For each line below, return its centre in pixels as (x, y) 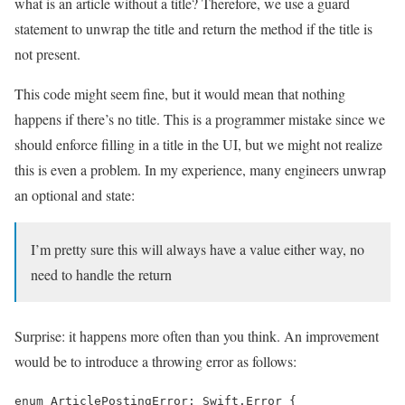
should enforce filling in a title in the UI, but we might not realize (198, 145)
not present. (47, 54)
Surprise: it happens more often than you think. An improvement (197, 336)
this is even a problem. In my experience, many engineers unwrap (200, 170)
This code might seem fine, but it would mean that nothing (180, 94)
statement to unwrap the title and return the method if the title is (193, 29)
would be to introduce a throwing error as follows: (155, 362)
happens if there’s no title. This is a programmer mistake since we (200, 119)
